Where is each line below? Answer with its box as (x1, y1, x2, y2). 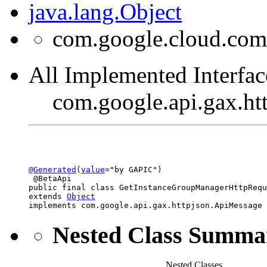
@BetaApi (29, 173, 72, 183)
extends (29, 191, 67, 201)
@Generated (29, 164, 76, 174)
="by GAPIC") (105, 164, 162, 174)
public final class (29, 182, 119, 192)
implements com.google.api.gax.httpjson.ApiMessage (29, 200, 262, 210)
